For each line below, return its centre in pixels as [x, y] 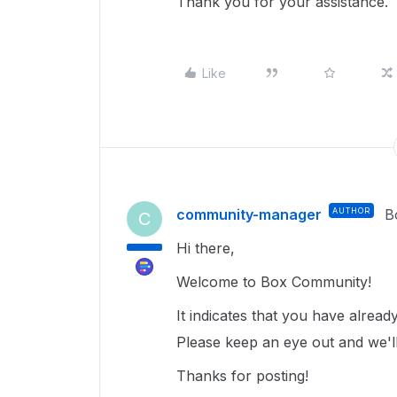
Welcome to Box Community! [276, 282]
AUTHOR [351, 210]
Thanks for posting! [242, 376]
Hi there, [210, 248]
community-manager [249, 214]
